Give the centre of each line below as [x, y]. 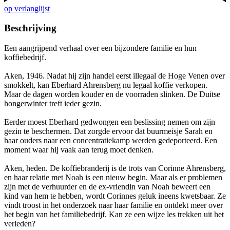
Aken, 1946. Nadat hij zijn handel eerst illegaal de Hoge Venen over [114, 76]
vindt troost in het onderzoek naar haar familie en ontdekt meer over [113, 205]
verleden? [20, 224]
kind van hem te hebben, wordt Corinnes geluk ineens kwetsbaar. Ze [115, 196]
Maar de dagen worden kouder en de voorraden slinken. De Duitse [112, 94]
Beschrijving [30, 28]
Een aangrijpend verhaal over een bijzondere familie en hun [100, 48]
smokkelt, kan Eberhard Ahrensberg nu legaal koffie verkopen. [106, 85]
